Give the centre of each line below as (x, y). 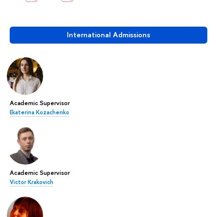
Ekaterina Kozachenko (39, 113)
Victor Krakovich (31, 182)
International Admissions (108, 35)
